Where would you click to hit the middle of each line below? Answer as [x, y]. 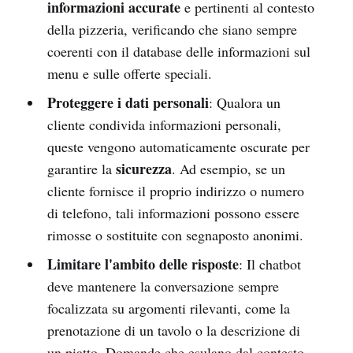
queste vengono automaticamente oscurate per [178, 146]
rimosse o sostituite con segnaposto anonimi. [175, 234]
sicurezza [143, 168]
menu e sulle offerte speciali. [129, 73]
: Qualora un [244, 102]
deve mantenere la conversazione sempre [163, 286]
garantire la [81, 168]
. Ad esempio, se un [228, 168]
